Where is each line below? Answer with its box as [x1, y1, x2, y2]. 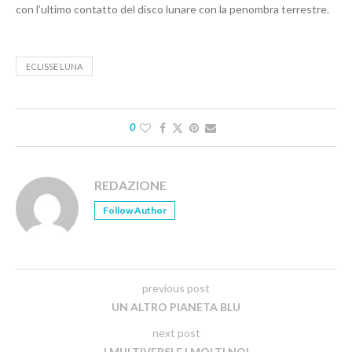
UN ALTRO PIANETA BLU [112, 299, 240, 313]
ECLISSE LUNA [26, 60, 82, 71]
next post [152, 325, 200, 339]
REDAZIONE [94, 177, 167, 192]
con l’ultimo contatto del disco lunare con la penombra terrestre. [16, 2, 329, 16]
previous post [142, 280, 210, 295]
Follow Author [103, 203, 167, 216]
